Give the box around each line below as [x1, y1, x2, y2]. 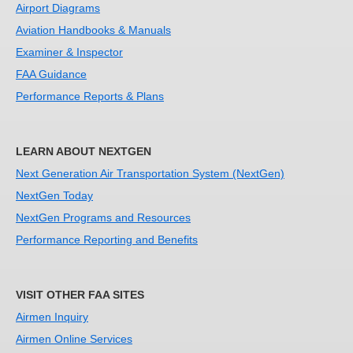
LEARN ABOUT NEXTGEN [16, 145, 151, 158]
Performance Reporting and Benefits [16, 233, 198, 247]
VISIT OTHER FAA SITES [16, 288, 144, 301]
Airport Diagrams [16, 2, 100, 15]
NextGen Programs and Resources [16, 211, 191, 225]
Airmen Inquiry [16, 310, 88, 324]
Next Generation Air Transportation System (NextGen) [16, 167, 284, 180]
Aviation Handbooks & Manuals [16, 24, 171, 37]
